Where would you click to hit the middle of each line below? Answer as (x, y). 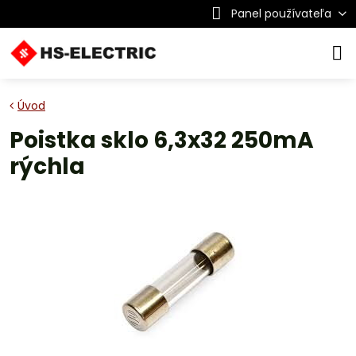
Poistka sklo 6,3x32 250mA (162, 140)
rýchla (47, 166)
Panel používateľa (281, 14)
